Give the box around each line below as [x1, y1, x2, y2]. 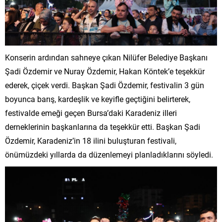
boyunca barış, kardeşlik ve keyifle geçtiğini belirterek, [5, 94, 190, 105]
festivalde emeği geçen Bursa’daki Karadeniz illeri [5, 108, 177, 118]
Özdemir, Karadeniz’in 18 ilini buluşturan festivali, [5, 135, 176, 146]
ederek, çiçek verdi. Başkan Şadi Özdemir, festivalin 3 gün [5, 80, 204, 91]
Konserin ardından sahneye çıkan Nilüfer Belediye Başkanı [5, 52, 208, 63]
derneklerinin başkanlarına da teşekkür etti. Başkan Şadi [5, 121, 200, 132]
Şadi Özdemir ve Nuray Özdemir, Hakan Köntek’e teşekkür [5, 66, 205, 77]
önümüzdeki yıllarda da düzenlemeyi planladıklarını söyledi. [5, 149, 213, 160]
